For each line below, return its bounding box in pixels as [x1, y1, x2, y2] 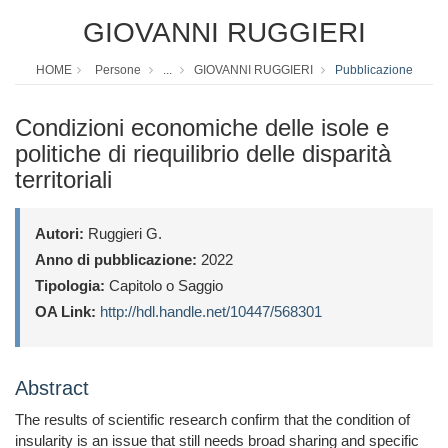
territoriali [15, 166, 112, 194]
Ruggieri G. [84, 225, 162, 243]
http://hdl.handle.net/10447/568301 [100, 303, 322, 321]
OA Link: [35, 303, 96, 321]
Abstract [15, 377, 89, 400]
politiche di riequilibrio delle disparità [15, 140, 391, 168]
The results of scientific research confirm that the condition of [15, 411, 410, 429]
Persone [94, 63, 141, 78]
